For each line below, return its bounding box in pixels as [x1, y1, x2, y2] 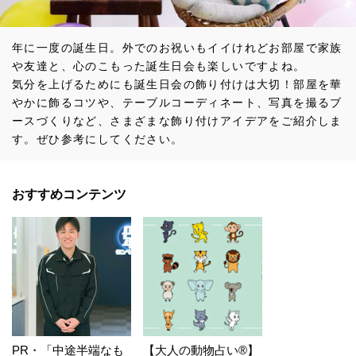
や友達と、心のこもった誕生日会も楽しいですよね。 [12, 59, 306, 72]
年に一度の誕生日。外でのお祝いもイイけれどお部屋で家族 [12, 41, 342, 54]
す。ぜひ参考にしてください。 [12, 132, 184, 145]
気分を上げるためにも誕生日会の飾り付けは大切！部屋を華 [12, 77, 342, 91]
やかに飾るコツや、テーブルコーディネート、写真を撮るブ [12, 95, 342, 109]
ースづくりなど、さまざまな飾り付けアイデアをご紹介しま [12, 114, 342, 127]
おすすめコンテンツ [12, 187, 126, 201]
